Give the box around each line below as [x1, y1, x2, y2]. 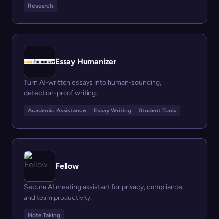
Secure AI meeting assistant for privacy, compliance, [24, 183, 184, 191]
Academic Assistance [28, 107, 86, 114]
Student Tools [139, 107, 176, 114]
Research [28, 2, 53, 9]
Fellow [55, 161, 79, 171]
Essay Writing [94, 107, 131, 114]
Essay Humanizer [55, 57, 116, 66]
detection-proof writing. [24, 89, 97, 97]
